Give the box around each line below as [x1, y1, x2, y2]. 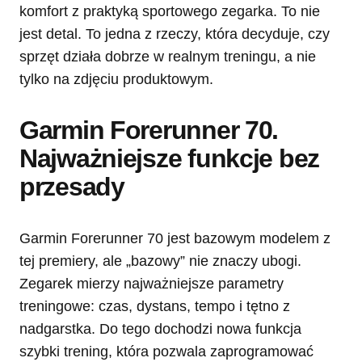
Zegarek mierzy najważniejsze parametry [19, 275, 284, 292]
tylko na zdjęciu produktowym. [19, 70, 213, 87]
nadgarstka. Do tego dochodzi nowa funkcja [19, 320, 301, 337]
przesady [19, 171, 124, 201]
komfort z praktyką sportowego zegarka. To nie [19, 2, 320, 19]
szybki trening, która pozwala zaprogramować [19, 343, 314, 360]
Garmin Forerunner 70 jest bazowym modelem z [19, 229, 330, 246]
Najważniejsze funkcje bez [19, 143, 319, 173]
